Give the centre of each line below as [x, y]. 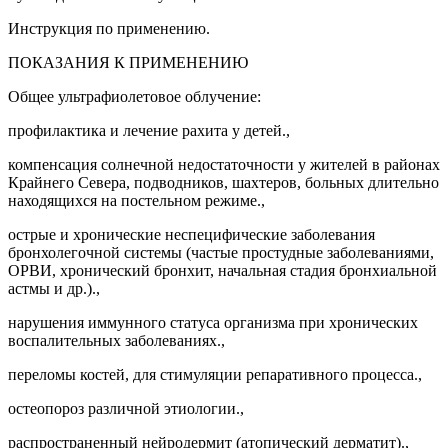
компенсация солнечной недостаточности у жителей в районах [224, 164]
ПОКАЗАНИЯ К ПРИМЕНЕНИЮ [128, 62]
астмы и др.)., [54, 288]
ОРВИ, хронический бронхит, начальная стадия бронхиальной [222, 270]
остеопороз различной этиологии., [126, 408]
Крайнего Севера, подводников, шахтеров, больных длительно [223, 182]
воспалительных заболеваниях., [116, 340]
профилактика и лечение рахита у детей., [149, 130]
